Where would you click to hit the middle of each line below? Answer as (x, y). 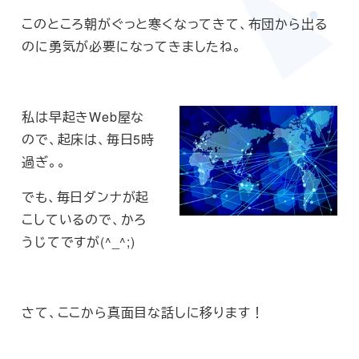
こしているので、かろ (85, 220)
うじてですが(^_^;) (79, 242)
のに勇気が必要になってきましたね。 (132, 46)
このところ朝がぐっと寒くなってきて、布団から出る (175, 24)
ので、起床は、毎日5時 (88, 139)
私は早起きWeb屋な (83, 117)
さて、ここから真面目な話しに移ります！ (143, 313)
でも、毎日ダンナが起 (86, 197)
